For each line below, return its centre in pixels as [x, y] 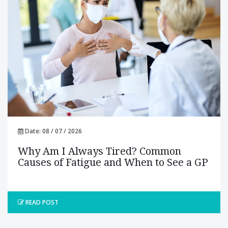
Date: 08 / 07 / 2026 [53, 131]
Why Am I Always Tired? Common [99, 151]
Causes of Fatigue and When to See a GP [113, 162]
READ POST [41, 202]
